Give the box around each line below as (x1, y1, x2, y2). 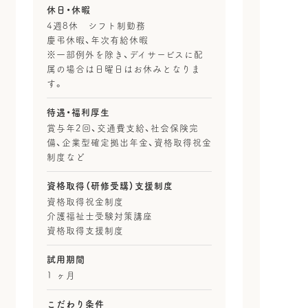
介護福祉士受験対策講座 (46, 212, 153, 221)
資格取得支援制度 (46, 226, 124, 236)
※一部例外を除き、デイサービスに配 (46, 50, 203, 60)
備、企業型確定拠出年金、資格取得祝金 (46, 138, 212, 148)
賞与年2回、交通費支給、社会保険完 (46, 124, 199, 133)
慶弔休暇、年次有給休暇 (46, 36, 148, 45)
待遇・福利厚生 (46, 108, 110, 118)
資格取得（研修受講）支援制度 (46, 181, 173, 191)
